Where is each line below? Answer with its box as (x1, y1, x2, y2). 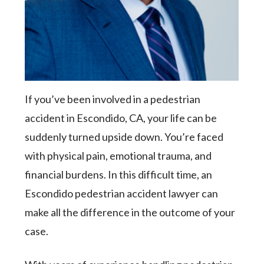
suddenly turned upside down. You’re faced (25, 130, 224, 143)
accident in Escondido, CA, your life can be (25, 111, 217, 124)
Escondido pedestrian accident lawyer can (25, 187, 219, 200)
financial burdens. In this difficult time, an (25, 168, 213, 181)
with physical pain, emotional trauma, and (25, 149, 212, 162)
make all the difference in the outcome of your (25, 206, 236, 219)
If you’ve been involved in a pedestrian (25, 93, 201, 105)
